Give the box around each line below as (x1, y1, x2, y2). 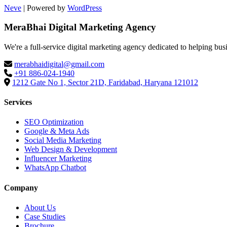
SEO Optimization (24, 118, 84, 127)
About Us (24, 203, 56, 212)
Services (4, 98, 32, 107)
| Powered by (21, 3, 67, 12)
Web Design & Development (24, 145, 117, 154)
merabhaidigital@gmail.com (14, 59, 104, 68)
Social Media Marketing (24, 136, 101, 145)
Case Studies (24, 212, 65, 221)
